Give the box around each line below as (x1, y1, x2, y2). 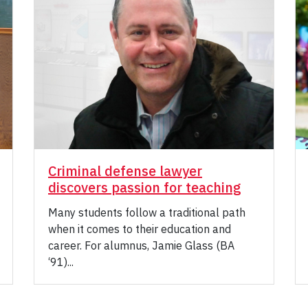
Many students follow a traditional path (48, 206, 245, 220)
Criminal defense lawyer (48, 162, 202, 181)
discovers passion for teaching (48, 178, 241, 197)
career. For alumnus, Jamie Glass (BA (48, 239, 234, 253)
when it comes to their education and (48, 222, 231, 236)
